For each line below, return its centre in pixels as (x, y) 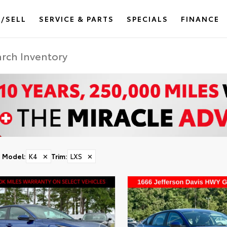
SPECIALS (148, 19)
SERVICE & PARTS (77, 19)
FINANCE (200, 19)
